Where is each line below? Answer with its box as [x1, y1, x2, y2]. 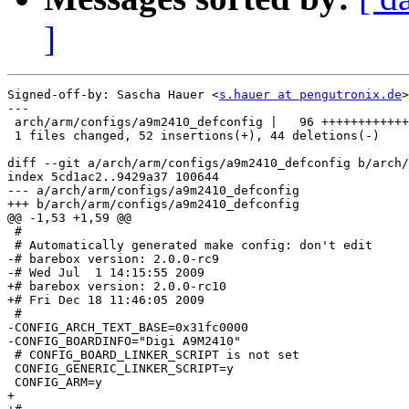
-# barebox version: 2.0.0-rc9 [7, 252, 219, 267]
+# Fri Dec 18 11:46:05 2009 [7, 293, 204, 308]
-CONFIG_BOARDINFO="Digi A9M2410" [7, 334, 241, 349]
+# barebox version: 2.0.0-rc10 [7, 279, 226, 294]
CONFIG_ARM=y [7, 375, 102, 390]
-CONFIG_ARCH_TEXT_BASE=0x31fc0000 [7, 320, 248, 335]
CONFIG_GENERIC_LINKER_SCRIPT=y [7, 362, 234, 376]
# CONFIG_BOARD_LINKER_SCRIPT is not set [7, 348, 299, 362]
